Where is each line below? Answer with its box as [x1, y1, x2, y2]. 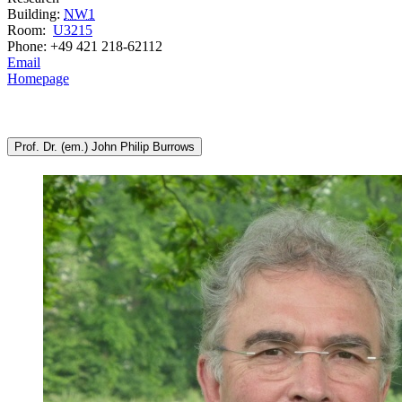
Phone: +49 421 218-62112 [7, 39, 162, 55]
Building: [7, 6, 64, 22]
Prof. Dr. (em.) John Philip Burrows [14, 139, 195, 153]
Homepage [7, 71, 69, 87]
